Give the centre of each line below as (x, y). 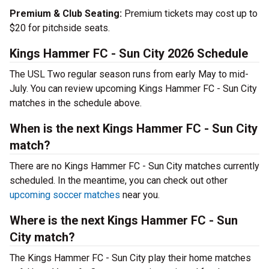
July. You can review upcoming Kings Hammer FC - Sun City (133, 89)
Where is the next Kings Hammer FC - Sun (124, 220)
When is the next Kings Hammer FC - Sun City (134, 128)
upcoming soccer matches (65, 195)
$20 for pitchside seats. (60, 28)
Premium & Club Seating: (66, 14)
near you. (140, 195)
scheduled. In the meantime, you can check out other (119, 180)
